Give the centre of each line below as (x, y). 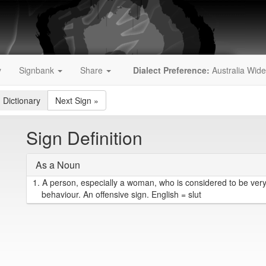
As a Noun (58, 165)
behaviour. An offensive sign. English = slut (121, 194)
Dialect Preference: (171, 70)
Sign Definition (84, 137)
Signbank (38, 70)
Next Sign (73, 100)
